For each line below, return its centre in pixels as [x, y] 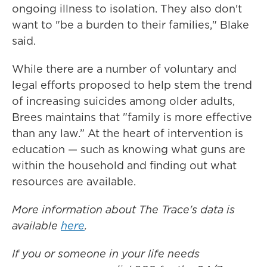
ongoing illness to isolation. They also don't [127, 9]
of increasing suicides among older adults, [123, 101]
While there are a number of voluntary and [124, 69]
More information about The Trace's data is [123, 210]
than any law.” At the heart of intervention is [128, 133]
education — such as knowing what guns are [129, 150]
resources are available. [74, 182]
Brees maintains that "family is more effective [132, 117]
